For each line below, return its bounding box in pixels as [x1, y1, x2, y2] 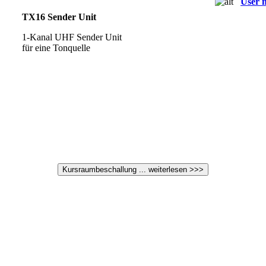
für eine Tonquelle [22, 42, 90, 53]
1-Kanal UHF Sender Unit [22, 31, 122, 42]
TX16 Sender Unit [22, 11, 96, 22]
